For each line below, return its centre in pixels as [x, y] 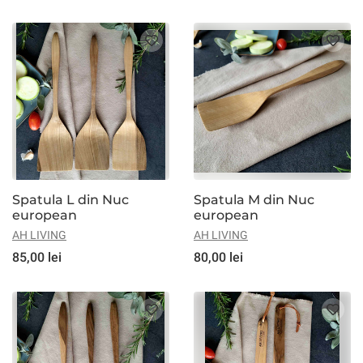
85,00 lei [37, 257]
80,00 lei [218, 257]
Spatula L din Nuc [70, 200]
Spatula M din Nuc [254, 200]
